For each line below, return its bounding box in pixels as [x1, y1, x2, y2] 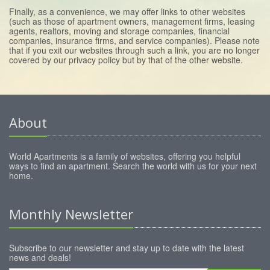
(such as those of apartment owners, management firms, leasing [9, 15, 255, 28]
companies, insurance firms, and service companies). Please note [9, 34, 260, 47]
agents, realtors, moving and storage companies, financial [9, 25, 230, 37]
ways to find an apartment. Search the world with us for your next [9, 160, 257, 172]
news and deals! [9, 251, 71, 264]
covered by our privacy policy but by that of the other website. [9, 54, 243, 66]
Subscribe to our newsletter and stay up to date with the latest [9, 242, 244, 254]
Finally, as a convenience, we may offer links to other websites [9, 5, 245, 18]
